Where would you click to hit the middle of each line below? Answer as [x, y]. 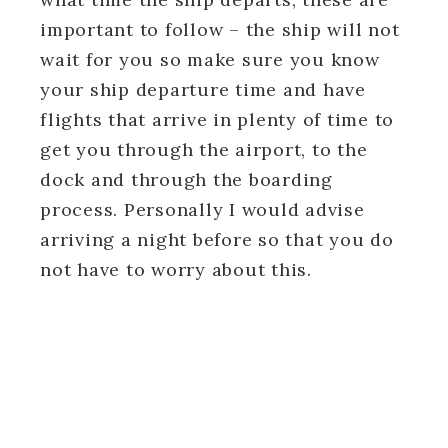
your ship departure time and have [203, 90]
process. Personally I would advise [202, 210]
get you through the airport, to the [204, 150]
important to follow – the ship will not [220, 30]
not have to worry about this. [176, 270]
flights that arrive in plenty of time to [217, 120]
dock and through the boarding [186, 180]
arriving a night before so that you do [217, 240]
